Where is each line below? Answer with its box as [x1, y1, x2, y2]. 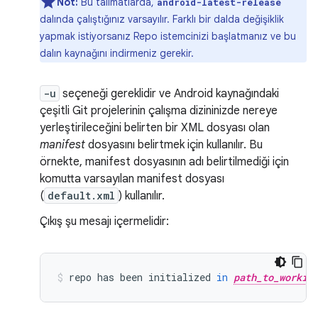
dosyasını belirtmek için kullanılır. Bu [85, 138, 263, 152]
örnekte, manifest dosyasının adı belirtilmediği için [40, 155, 289, 169]
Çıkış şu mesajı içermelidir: [40, 214, 169, 229]
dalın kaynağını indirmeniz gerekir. [40, 47, 194, 60]
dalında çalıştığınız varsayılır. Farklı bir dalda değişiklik [40, 13, 284, 26]
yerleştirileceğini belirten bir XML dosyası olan [40, 121, 270, 135]
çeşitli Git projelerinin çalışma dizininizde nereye [40, 104, 278, 118]
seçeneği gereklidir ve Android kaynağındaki [60, 87, 279, 101]
